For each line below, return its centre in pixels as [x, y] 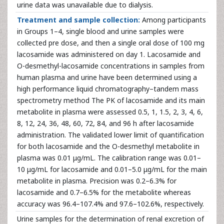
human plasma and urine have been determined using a [107, 77]
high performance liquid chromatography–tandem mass [108, 89]
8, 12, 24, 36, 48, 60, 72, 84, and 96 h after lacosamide [105, 123]
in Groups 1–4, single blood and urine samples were [100, 31]
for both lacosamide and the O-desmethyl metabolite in [108, 146]
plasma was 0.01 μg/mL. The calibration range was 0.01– [109, 158]
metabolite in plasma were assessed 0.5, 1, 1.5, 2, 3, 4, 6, [110, 112]
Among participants [174, 20]
